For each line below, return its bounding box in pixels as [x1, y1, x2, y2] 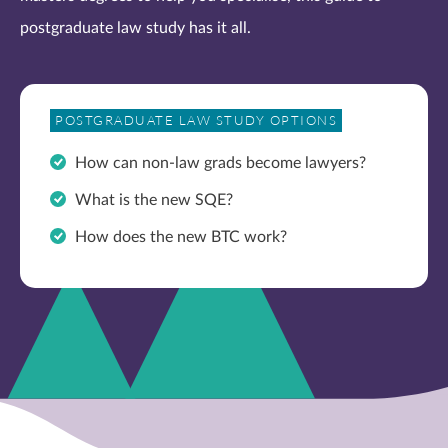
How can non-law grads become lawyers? [75, 155, 366, 171]
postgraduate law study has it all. [20, 20, 251, 36]
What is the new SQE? [75, 192, 233, 208]
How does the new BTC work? [75, 229, 287, 245]
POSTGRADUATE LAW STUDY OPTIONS [55, 112, 337, 129]
